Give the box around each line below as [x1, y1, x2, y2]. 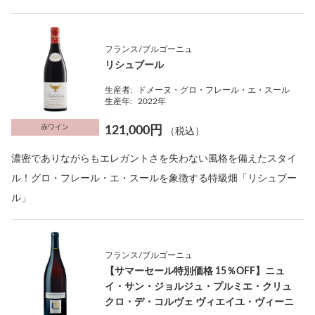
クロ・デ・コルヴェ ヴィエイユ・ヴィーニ [105, 297, 295, 307]
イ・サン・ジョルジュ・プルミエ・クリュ [105, 282, 292, 292]
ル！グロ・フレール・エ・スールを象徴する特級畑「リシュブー [11, 174, 297, 184]
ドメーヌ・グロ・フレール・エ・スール [138, 86, 290, 94]
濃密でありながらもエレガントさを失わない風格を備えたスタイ [11, 154, 297, 164]
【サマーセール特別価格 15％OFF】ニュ [105, 266, 285, 276]
